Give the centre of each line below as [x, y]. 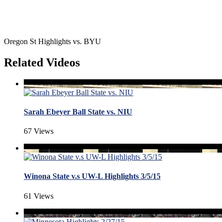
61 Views [39, 196]
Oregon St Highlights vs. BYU [53, 41]
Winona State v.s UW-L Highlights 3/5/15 [92, 176]
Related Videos [42, 62]
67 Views [39, 131]
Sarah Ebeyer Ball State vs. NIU [78, 111]
